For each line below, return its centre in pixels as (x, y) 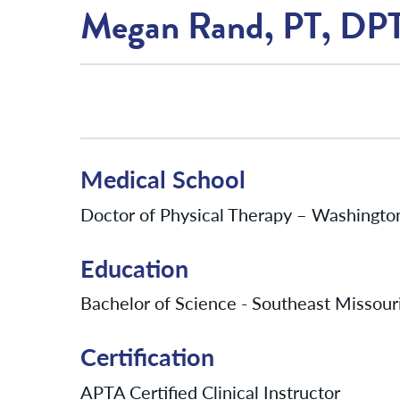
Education (134, 267)
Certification (147, 357)
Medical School (163, 178)
